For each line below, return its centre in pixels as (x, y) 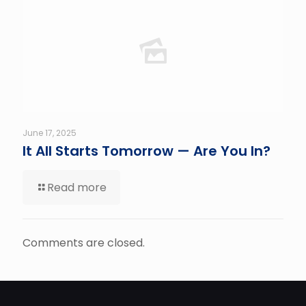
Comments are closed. (84, 243)
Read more (77, 188)
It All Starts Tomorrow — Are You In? (147, 151)
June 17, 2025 (50, 133)
